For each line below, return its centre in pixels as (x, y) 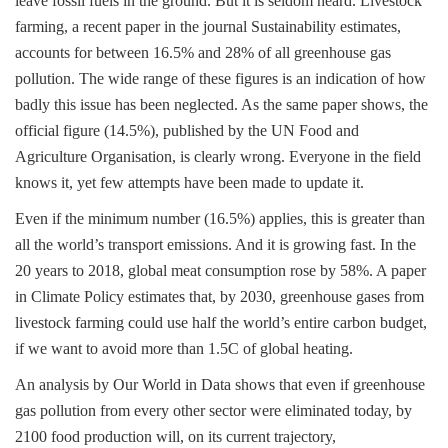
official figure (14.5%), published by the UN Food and (187, 130)
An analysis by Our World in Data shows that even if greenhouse (220, 384)
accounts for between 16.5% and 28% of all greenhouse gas (203, 52)
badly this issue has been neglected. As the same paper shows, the (221, 104)
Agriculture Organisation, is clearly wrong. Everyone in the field (218, 156)
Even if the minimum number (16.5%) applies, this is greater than (220, 218)
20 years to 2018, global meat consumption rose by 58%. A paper (220, 270)
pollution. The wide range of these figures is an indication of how (220, 78)
